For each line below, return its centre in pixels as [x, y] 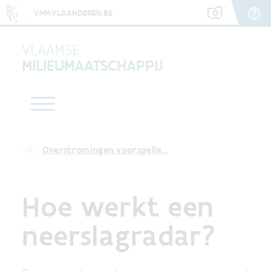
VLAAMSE [51, 50]
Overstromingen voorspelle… [105, 150]
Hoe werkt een [118, 206]
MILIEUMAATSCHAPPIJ [93, 65]
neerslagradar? [119, 235]
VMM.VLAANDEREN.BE [73, 13]
